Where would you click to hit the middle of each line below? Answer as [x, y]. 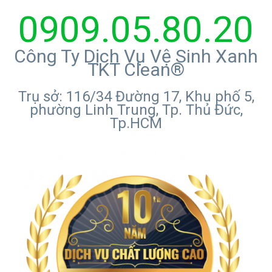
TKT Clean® [136, 69]
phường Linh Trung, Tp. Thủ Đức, [136, 110]
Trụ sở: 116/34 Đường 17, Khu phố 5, [136, 96]
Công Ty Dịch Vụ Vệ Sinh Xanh [136, 56]
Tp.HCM [136, 123]
